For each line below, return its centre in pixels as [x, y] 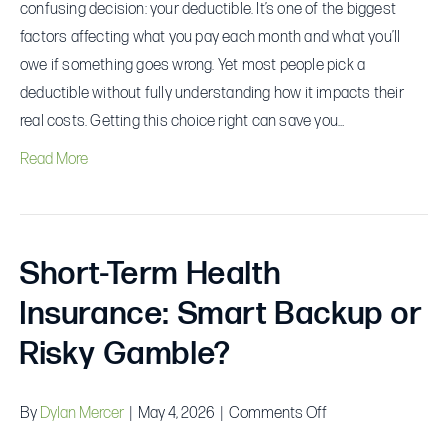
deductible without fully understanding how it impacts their [212, 93]
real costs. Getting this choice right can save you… [182, 121]
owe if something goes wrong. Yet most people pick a [193, 65]
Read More [54, 159]
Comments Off [278, 413]
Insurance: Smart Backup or [221, 314]
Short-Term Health [151, 274]
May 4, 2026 [176, 413]
